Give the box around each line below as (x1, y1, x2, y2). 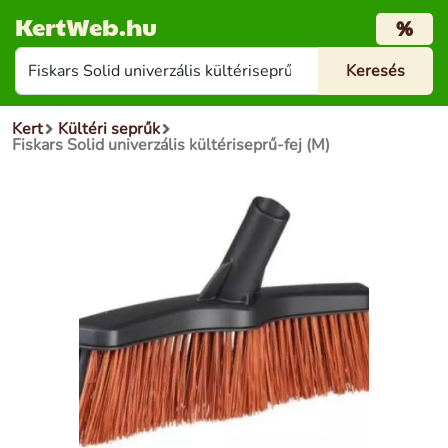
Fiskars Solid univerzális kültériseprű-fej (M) (12, 134, 330, 156)
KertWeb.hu (15, 9, 157, 43)
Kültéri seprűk (58, 118, 160, 140)
